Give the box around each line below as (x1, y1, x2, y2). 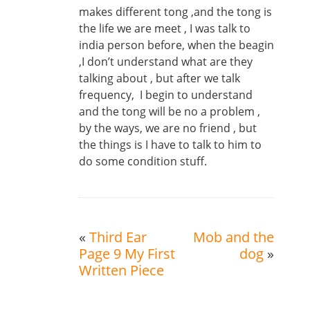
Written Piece (79, 261, 164, 280)
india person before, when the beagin (79, 37, 274, 53)
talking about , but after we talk (79, 71, 240, 86)
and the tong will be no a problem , (79, 104, 260, 119)
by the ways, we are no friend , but (79, 120, 257, 136)
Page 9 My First (79, 244, 175, 263)
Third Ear (89, 228, 147, 246)
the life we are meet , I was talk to (79, 21, 250, 36)
